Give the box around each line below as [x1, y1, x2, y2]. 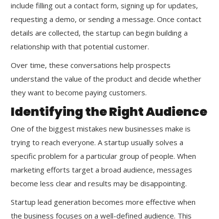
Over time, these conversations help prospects [11, 60, 171, 70]
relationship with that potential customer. [11, 41, 149, 51]
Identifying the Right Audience [11, 103, 207, 120]
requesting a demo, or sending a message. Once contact [11, 14, 201, 24]
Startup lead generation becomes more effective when [11, 197, 196, 207]
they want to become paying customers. [11, 87, 147, 97]
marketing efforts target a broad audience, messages [11, 164, 192, 175]
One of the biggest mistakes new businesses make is [11, 123, 191, 133]
